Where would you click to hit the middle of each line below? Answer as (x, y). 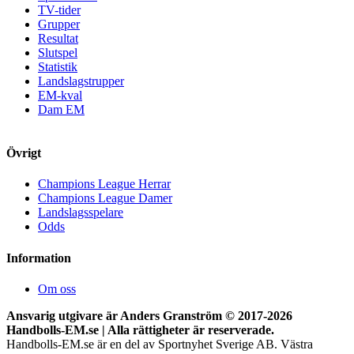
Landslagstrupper (81, 81)
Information (39, 258)
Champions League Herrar (104, 184)
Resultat (58, 38)
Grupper (59, 24)
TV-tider (59, 9)
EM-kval (60, 95)
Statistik (58, 66)
